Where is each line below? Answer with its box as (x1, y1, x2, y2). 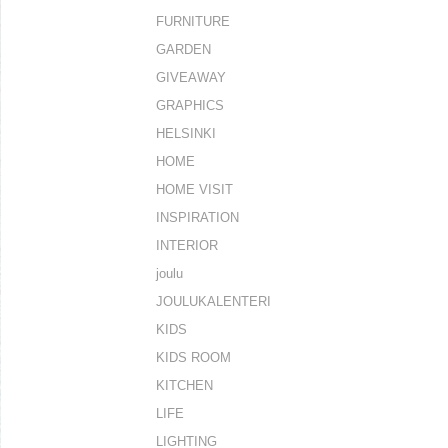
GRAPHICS (156, 97, 224, 113)
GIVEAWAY (156, 69, 226, 85)
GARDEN (156, 41, 211, 57)
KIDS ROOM (156, 349, 231, 365)
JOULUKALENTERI (156, 293, 271, 309)
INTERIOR (156, 237, 218, 253)
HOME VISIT (156, 181, 233, 197)
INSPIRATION (156, 209, 239, 225)
